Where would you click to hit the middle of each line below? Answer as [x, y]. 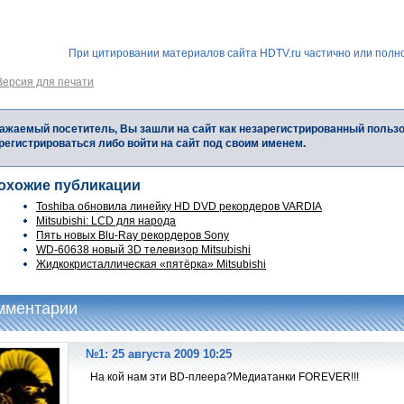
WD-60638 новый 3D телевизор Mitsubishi [143, 250]
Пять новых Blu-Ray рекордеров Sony [133, 236]
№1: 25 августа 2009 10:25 [159, 354]
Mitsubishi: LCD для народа [106, 221]
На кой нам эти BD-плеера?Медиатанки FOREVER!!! [225, 377]
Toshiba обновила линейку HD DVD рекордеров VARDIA [179, 207]
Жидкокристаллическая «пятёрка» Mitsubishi [151, 265]
